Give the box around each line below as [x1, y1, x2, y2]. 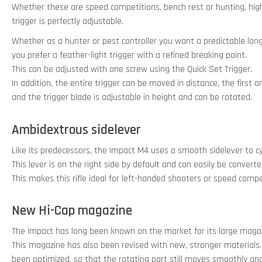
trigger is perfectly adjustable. [12, 15, 123, 28]
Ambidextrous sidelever [12, 121, 141, 139]
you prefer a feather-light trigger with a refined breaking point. [12, 49, 247, 62]
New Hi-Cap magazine [12, 202, 132, 220]
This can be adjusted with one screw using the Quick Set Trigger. [12, 63, 252, 76]
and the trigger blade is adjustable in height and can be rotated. [12, 91, 252, 104]
